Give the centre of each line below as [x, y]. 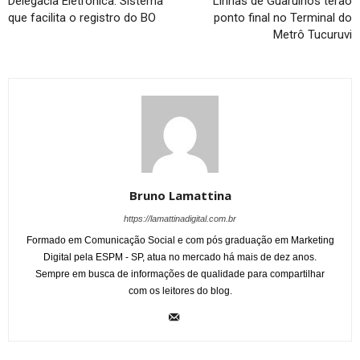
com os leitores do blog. [180, 291]
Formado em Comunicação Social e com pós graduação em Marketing [180, 241]
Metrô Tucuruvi [313, 35]
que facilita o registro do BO [82, 18]
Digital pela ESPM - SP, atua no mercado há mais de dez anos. [180, 258]
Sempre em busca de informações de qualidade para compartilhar [180, 274]
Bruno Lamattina [180, 196]
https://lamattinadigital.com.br [180, 219]
